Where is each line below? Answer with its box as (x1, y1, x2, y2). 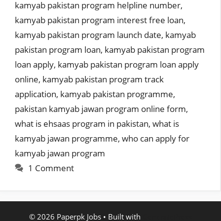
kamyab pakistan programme (60, 88, 173, 100)
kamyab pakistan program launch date (15, 29, 161, 40)
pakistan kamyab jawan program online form (15, 103, 186, 114)
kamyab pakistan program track (42, 73, 164, 85)
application (15, 88, 56, 100)
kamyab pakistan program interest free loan (15, 14, 184, 26)
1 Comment (28, 162, 74, 174)
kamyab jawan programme (15, 132, 118, 144)
